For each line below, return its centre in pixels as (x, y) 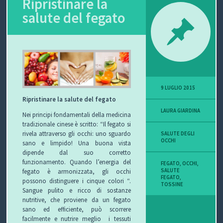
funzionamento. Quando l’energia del (77, 162)
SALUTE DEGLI (178, 133)
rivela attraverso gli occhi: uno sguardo (77, 134)
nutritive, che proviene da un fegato (77, 200)
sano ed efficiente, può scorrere (77, 209)
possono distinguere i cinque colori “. (77, 181)
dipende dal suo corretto (77, 153)
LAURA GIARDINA (181, 110)
